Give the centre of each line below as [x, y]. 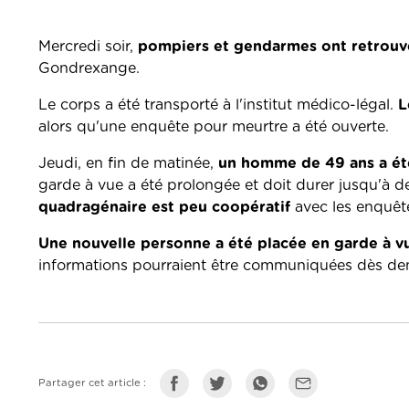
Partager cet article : [92, 383]
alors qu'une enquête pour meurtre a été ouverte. [214, 127]
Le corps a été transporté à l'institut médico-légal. [218, 105]
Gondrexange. [89, 69]
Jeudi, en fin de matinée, [128, 164]
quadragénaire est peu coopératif [164, 208]
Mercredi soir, [88, 47]
